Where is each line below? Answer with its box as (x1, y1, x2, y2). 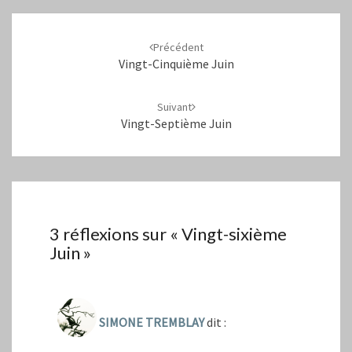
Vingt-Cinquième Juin (118, 55, 234, 71)
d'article (11, 29, 74, 51)
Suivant (156, 99, 192, 114)
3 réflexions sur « (49, 222, 181, 244)
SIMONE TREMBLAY (99, 313, 204, 330)
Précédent (152, 39, 203, 54)
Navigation (11, 10, 94, 32)
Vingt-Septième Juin (120, 115, 232, 131)
